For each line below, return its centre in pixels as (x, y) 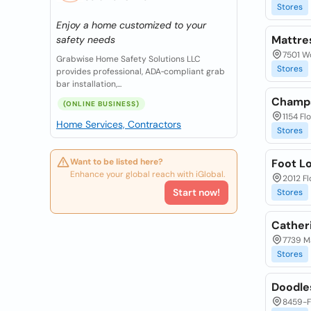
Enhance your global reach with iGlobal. (148, 174)
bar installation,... (89, 84)
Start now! (196, 192)
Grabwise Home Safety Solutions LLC (128, 59)
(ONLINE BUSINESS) (101, 104)
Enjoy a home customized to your (131, 25)
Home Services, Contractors (119, 124)
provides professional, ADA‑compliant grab (141, 72)
